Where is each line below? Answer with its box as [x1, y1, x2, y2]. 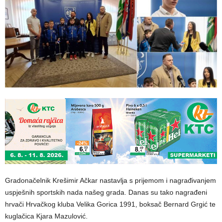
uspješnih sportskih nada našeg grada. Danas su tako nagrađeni [5, 188, 207, 197]
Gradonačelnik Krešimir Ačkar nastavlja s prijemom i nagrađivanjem [5, 176, 216, 185]
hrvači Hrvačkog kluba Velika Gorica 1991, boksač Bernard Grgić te [5, 200, 216, 209]
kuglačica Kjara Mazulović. [5, 212, 88, 221]
